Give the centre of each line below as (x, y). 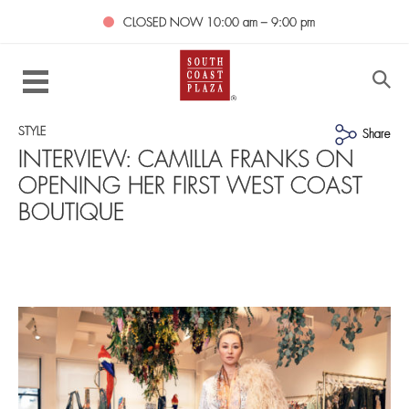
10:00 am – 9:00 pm (261, 23)
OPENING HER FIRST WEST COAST (190, 188)
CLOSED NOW (165, 23)
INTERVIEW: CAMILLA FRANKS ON (186, 162)
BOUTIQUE (71, 215)
